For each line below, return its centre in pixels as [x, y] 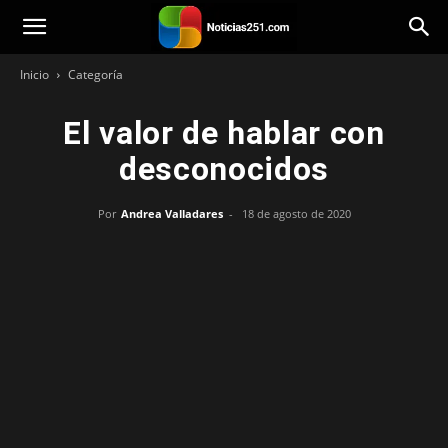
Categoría [95, 74]
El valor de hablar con [224, 133]
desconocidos [224, 169]
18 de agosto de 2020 [296, 213]
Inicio [34, 74]
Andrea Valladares [171, 213]
